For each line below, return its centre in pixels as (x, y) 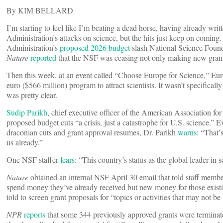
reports (34, 215)
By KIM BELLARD (40, 10)
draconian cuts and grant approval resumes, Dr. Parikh (91, 132)
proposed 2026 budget (95, 48)
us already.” (26, 142)
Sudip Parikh (27, 112)
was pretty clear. (32, 95)
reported (43, 58)
